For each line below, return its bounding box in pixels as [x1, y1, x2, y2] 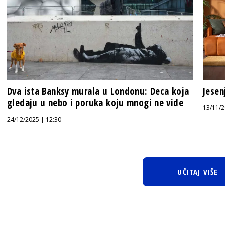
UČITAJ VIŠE [177, 166, 218, 177]
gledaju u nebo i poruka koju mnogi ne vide [7, 96, 183, 109]
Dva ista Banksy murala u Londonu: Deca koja [7, 84, 189, 98]
